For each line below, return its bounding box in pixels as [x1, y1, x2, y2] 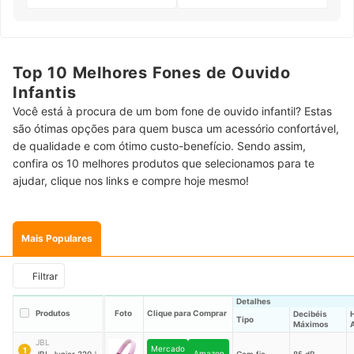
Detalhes [236, 296, 271, 307]
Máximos [293, 319, 329, 330]
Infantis [13, 83, 77, 103]
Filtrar [32, 269, 58, 282]
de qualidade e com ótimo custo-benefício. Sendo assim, [13, 139, 306, 153]
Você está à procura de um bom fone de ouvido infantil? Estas [13, 104, 332, 119]
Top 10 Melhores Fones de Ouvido [13, 63, 291, 83]
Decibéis [293, 309, 327, 319]
